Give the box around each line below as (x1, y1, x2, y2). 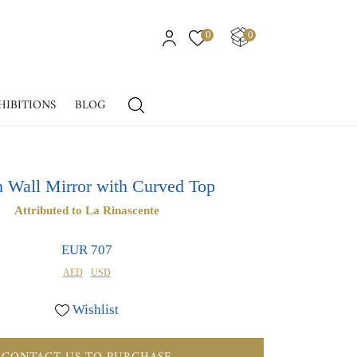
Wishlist (72, 301, 119, 317)
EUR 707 (61, 241, 112, 257)
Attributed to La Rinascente (14, 203, 159, 217)
